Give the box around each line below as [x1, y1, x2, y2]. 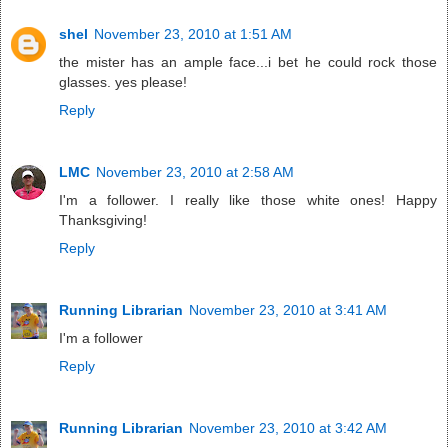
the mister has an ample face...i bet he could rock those [59, 54, 437, 71]
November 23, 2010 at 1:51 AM [94, 26, 292, 43]
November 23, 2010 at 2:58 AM [96, 164, 294, 181]
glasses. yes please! [59, 74, 187, 91]
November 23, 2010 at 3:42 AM [189, 420, 387, 437]
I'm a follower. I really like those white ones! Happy [59, 192, 437, 209]
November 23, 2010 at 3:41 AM [189, 302, 387, 319]
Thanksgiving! [59, 212, 147, 229]
